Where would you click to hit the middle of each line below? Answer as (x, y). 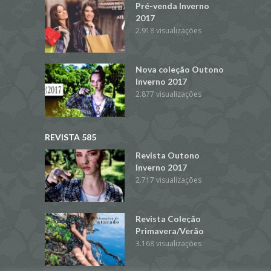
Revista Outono (168, 155)
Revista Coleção (168, 219)
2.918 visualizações (168, 30)
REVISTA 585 (70, 137)
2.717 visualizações (168, 180)
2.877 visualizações (168, 94)
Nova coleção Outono (180, 70)
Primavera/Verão (170, 231)
